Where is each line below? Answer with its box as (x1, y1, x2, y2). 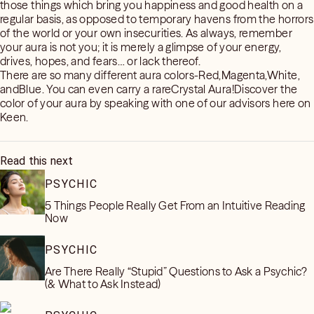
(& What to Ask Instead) (45, 277, 161, 292)
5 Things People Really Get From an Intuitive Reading (45, 198, 306, 213)
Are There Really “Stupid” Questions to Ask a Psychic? (45, 264, 307, 279)
